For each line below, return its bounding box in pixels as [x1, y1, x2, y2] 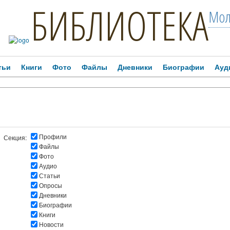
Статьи [39, 171, 60, 180]
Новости [39, 220, 64, 228]
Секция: [3, 133, 27, 142]
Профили [39, 132, 67, 141]
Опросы [39, 181, 62, 189]
